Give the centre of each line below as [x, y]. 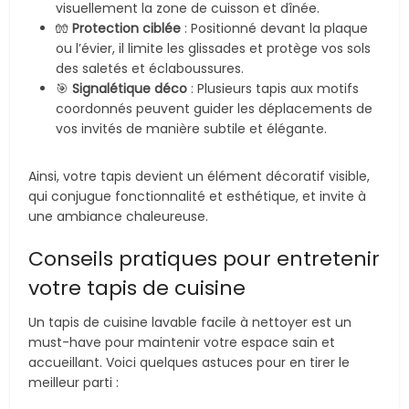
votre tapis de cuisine [137, 288]
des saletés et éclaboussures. [150, 68]
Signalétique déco [130, 89]
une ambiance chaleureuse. [119, 216]
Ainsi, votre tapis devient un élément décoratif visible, [199, 176]
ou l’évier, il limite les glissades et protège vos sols [214, 48]
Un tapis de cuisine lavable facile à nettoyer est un [190, 322]
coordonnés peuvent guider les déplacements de [215, 109]
